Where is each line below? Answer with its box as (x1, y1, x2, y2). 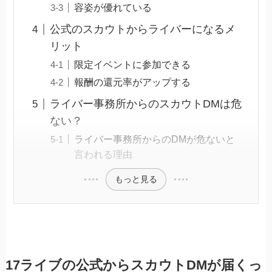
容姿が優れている (73, 2, 152, 13)
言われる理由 (73, 149, 132, 160)
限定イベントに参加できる (73, 59, 191, 70)
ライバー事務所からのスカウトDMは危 (49, 98, 242, 110)
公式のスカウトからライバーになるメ (49, 23, 236, 36)
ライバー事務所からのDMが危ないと (73, 134, 235, 145)
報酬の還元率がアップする (73, 76, 191, 88)
